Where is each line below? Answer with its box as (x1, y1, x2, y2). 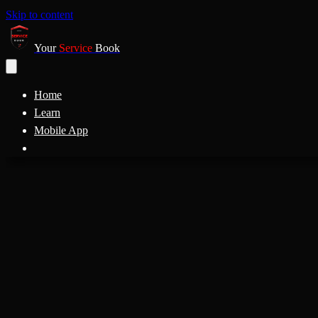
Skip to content (6, 9, 73, 21)
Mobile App (34, 124, 88, 136)
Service (59, 42, 92, 54)
